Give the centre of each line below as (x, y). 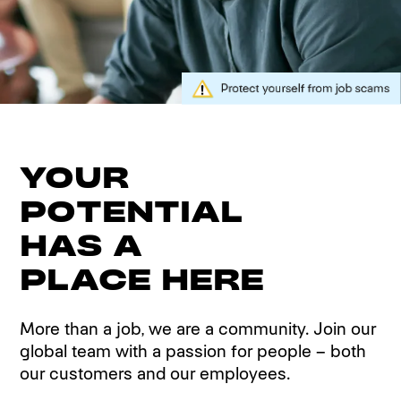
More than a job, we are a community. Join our (198, 328)
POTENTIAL (132, 212)
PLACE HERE (142, 280)
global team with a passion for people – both (193, 351)
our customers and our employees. (155, 373)
